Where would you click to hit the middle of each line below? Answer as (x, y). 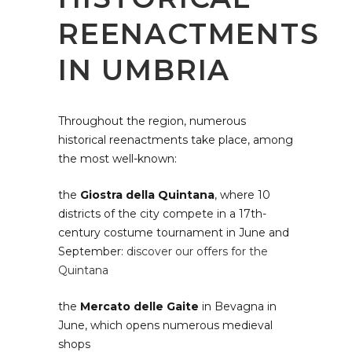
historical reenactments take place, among (176, 139)
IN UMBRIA (145, 70)
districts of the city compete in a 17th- (162, 213)
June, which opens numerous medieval (165, 325)
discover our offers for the (197, 251)
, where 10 (242, 194)
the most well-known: (117, 158)
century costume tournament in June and (174, 232)
